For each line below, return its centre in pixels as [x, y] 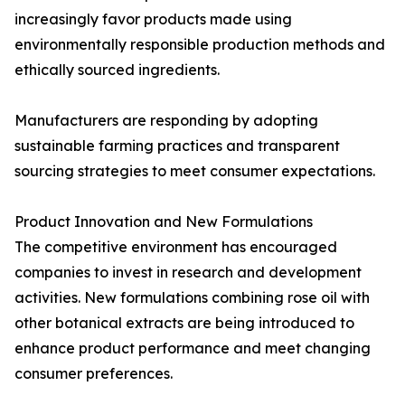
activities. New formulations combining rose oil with [192, 298]
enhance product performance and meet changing [193, 348]
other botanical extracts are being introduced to [184, 323]
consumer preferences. [94, 374]
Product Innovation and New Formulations [164, 222]
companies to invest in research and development [188, 273]
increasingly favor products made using [153, 19]
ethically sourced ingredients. [117, 70]
